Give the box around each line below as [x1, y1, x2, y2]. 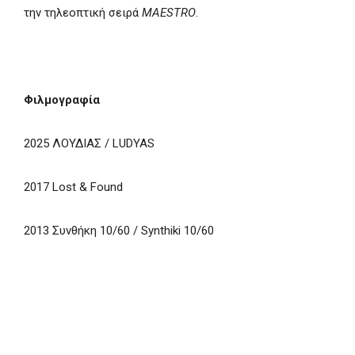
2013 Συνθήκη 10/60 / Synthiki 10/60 [24, 223, 214, 238]
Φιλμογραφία [24, 92, 100, 107]
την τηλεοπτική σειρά [24, 5, 142, 20]
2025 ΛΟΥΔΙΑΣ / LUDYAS [24, 136, 155, 151]
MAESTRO [142, 5, 196, 20]
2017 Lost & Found [24, 179, 126, 194]
